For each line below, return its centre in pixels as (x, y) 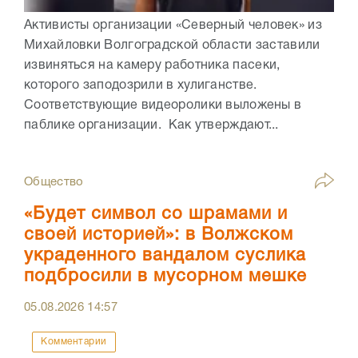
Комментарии (74, 342)
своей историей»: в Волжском (159, 235)
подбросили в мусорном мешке (165, 277)
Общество (54, 183)
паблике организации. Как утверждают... (151, 126)
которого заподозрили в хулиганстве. (141, 86)
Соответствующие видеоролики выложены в (163, 106)
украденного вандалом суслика (165, 256)
